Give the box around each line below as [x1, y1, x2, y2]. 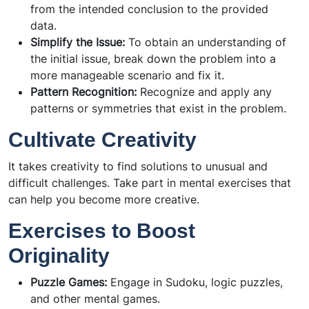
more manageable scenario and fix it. [30, 68, 224, 83]
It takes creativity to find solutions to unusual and [8, 159, 268, 174]
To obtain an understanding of [125, 35, 286, 50]
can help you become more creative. [8, 192, 199, 207]
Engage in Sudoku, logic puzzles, [107, 275, 283, 290]
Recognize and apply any [140, 85, 272, 99]
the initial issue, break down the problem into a [30, 52, 276, 66]
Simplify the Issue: [30, 35, 125, 50]
